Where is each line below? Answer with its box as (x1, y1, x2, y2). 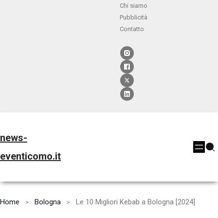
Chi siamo (120, 2, 147, 9)
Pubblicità (120, 14, 147, 21)
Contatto (120, 25, 144, 33)
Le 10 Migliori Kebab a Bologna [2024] (76, 198, 195, 207)
